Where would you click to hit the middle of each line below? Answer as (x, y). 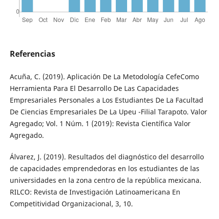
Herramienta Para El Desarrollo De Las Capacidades (94, 88)
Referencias (32, 54)
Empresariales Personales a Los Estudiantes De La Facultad (106, 100)
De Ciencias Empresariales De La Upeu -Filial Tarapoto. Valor (108, 112)
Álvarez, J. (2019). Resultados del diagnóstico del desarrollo (107, 157)
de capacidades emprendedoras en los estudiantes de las (104, 169)
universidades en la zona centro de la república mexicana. (105, 180)
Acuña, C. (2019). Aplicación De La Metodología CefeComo (104, 77)
